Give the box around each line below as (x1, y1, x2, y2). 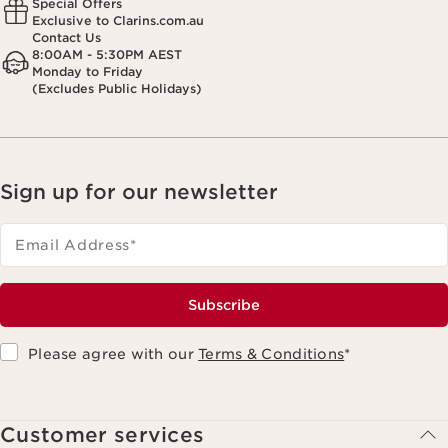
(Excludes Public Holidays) (32, 80, 202, 96)
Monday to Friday (32, 63, 143, 79)
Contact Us (32, 29, 101, 45)
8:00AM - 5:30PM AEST (32, 46, 182, 62)
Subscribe (188, 296, 260, 313)
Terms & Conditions (198, 345, 345, 362)
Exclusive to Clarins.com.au (32, 12, 204, 28)
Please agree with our (28, 345, 199, 362)
